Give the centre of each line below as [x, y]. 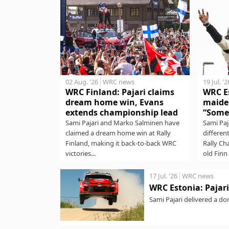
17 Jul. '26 [163, 176]
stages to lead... [173, 210]
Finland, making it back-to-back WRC [121, 143]
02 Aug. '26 [82, 82]
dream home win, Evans [114, 102]
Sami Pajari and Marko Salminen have [122, 123]
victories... [81, 154]
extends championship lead [122, 113]
